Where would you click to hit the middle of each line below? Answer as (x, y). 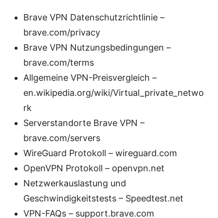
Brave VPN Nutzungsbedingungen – (97, 48)
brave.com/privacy (62, 33)
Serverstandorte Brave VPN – (84, 123)
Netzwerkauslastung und (75, 183)
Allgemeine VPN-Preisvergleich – (90, 78)
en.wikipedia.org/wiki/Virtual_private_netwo (114, 93)
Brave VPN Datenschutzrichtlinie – (94, 18)
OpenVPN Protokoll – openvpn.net (94, 168)
